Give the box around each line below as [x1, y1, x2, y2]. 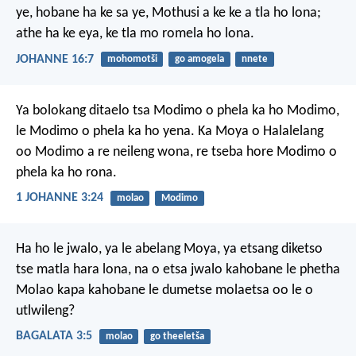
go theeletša [149, 331, 204, 342]
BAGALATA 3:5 [16, 330, 92, 343]
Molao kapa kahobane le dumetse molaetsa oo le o [16, 283, 313, 299]
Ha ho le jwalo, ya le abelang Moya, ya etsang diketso [16, 242, 323, 257]
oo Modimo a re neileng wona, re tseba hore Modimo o [16, 144, 337, 160]
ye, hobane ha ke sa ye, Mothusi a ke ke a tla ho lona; [16, 6, 321, 21]
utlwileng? [16, 304, 75, 319]
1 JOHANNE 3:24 [16, 191, 103, 204]
